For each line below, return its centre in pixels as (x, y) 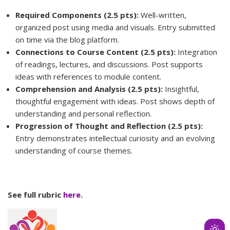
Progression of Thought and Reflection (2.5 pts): (109, 126)
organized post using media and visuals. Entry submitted (115, 27)
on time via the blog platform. (67, 40)
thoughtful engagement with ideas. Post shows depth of (115, 101)
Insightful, (182, 89)
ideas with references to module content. (88, 77)
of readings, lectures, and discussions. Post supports (109, 64)
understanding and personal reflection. (83, 114)
